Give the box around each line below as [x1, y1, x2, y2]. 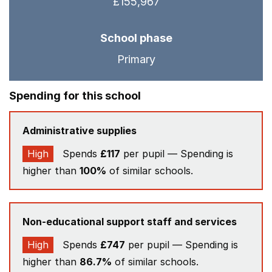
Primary [117, 53, 155, 66]
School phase [100, 32, 172, 44]
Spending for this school [9, 89, 141, 102]
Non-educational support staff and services [22, 216, 237, 228]
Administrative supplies [22, 124, 137, 137]
